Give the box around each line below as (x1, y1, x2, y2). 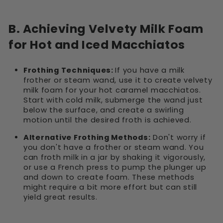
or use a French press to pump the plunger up (23, 162, 207, 173)
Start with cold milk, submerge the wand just (23, 95, 203, 106)
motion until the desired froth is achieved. (23, 115, 192, 125)
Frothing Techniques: (23, 65, 115, 76)
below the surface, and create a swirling (23, 105, 184, 115)
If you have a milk (115, 65, 185, 76)
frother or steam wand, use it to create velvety (23, 75, 213, 86)
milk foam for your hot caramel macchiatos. (23, 85, 201, 96)
